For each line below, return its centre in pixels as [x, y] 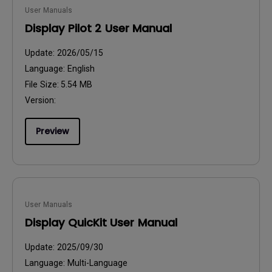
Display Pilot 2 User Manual [98, 28]
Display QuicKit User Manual [101, 223]
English [81, 69]
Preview [53, 131]
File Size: [43, 84]
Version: [40, 100]
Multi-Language [97, 263]
